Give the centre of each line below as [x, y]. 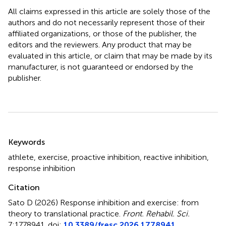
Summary [34, 135]
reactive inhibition [175, 157]
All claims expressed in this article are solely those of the [109, 11]
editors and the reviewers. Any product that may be [100, 44]
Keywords [26, 142]
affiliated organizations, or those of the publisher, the [102, 33]
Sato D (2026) [34, 202]
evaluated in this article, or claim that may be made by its [110, 55]
